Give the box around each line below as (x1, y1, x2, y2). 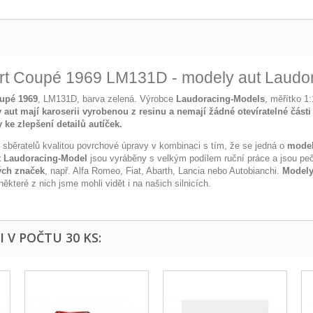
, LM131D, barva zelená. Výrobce (38, 94, 176, 104)
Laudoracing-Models (176, 94, 265, 104)
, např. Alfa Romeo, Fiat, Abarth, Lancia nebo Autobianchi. (45, 166, 282, 176)
